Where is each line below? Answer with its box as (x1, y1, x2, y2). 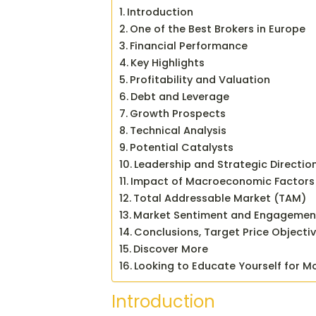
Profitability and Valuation (130, 73, 271, 87)
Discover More (133, 242, 209, 257)
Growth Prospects (130, 107, 226, 121)
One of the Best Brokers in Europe (130, 22, 306, 37)
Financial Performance (130, 39, 248, 54)
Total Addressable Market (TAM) (133, 191, 307, 206)
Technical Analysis (130, 123, 227, 138)
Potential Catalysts (130, 140, 234, 155)
